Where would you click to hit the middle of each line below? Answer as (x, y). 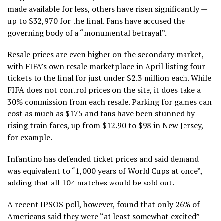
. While (199, 78)
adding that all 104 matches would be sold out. (91, 182)
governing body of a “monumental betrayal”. (87, 32)
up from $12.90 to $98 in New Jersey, (137, 125)
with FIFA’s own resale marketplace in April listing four (106, 66)
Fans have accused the (145, 20)
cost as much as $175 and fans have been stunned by (101, 113)
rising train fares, (39, 125)
